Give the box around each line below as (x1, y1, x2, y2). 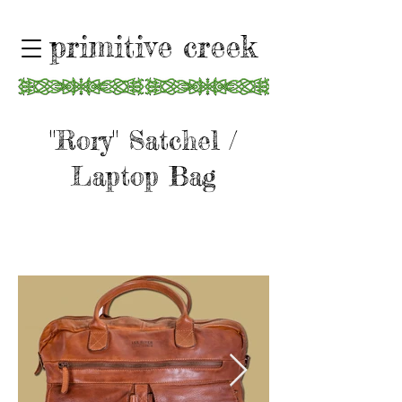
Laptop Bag (71, 161, 216, 192)
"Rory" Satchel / (49, 125, 238, 156)
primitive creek (48, 29, 257, 65)
